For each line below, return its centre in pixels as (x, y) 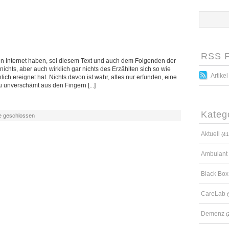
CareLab (213, 194)
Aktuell (210, 134)
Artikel (219, 76)
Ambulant (214, 154)
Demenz (213, 214)
